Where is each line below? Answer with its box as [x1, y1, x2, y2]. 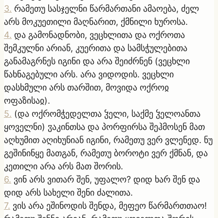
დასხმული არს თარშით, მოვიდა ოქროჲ [4, 82, 169, 92]
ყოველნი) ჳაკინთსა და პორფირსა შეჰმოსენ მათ [4, 121, 205, 132]
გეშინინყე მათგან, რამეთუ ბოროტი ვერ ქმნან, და [4, 147, 208, 158]
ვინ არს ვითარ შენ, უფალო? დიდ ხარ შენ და [14, 174, 200, 184]
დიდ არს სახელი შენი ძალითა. [4, 187, 133, 198]
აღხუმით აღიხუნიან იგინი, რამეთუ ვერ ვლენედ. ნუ [4, 134, 213, 145]
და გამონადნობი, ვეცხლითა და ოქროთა [14, 29, 185, 40]
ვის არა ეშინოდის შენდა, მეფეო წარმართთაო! [13, 200, 207, 211]
